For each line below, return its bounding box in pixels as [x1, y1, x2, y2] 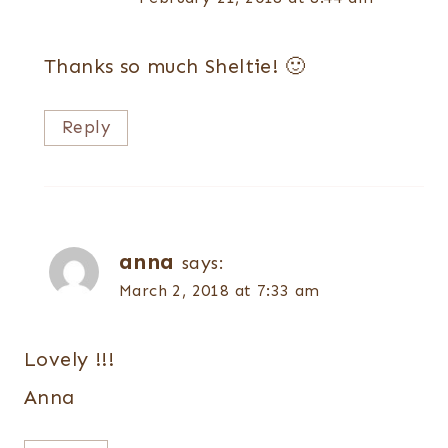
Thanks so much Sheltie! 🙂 [44, 54, 305, 79]
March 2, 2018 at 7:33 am [119, 280, 320, 300]
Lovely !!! [24, 346, 114, 371]
